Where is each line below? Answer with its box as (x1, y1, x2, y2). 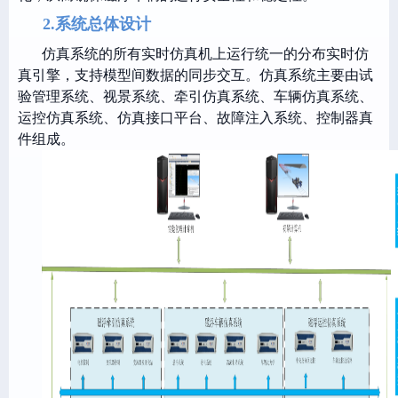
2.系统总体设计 (43, 15, 151, 33)
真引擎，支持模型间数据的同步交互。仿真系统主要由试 (18, 68, 373, 83)
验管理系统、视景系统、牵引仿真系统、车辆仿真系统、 (18, 89, 373, 104)
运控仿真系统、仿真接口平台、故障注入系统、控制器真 (18, 110, 373, 125)
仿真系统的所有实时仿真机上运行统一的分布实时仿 (42, 46, 369, 61)
